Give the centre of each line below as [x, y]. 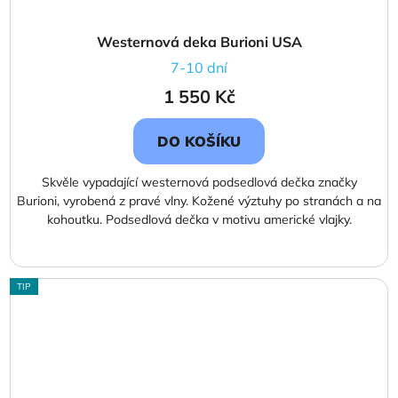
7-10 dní [199, 68]
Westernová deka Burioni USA [199, 42]
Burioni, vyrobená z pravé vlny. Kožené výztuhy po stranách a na [199, 201]
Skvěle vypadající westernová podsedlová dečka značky [199, 183]
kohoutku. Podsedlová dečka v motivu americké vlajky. [199, 220]
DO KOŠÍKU [199, 142]
